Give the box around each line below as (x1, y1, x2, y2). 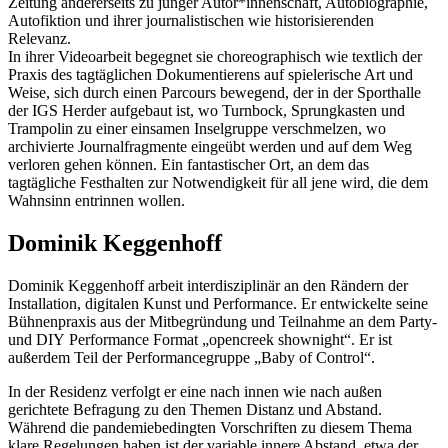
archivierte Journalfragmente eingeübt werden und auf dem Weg (8, 138, 412, 156)
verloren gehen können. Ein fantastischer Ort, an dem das (8, 156, 369, 174)
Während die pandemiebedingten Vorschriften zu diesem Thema (8, 419, 412, 437)
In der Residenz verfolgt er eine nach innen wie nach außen (8, 383, 382, 401)
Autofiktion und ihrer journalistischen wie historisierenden (8, 12, 374, 30)
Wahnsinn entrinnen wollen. (8, 192, 185, 210)
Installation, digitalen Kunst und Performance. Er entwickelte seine (8, 295, 428, 313)
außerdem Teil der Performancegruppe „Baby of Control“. (8, 349, 375, 367)
